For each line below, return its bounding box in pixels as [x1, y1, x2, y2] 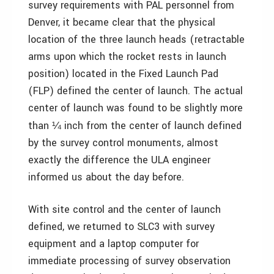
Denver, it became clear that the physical [28, 15, 215, 29]
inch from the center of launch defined [61, 119, 242, 133]
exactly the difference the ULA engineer [28, 153, 210, 167]
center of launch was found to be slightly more [28, 101, 243, 115]
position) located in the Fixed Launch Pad [28, 67, 218, 81]
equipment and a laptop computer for [28, 237, 199, 251]
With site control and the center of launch [28, 202, 221, 217]
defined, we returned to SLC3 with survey [28, 220, 215, 234]
